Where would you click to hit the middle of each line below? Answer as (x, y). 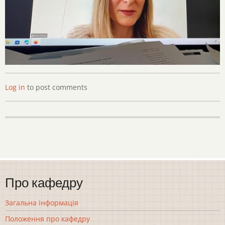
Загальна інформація (42, 202)
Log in (15, 87)
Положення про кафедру (47, 218)
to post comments (56, 87)
